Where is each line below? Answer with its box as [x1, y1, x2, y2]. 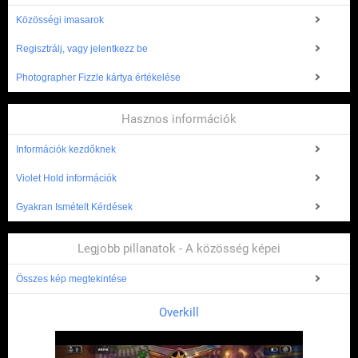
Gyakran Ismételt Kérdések [16, 201, 133, 213]
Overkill [159, 305, 199, 320]
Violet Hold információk [16, 173, 117, 185]
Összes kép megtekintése [16, 273, 127, 285]
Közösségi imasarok [16, 14, 104, 26]
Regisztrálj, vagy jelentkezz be [16, 43, 148, 55]
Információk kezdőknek [16, 144, 116, 156]
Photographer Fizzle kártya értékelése [16, 72, 181, 84]
